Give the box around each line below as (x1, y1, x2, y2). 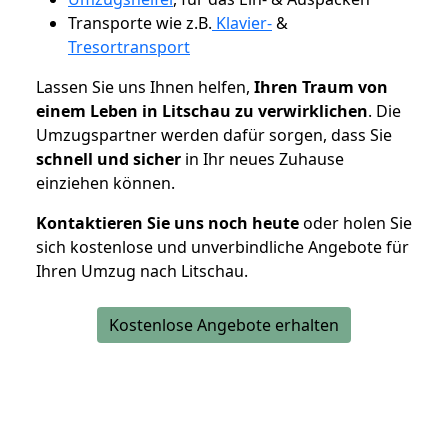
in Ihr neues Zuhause (181, 147, 344, 170)
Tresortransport (68, 35, 190, 58)
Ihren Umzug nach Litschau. (36, 259, 248, 282)
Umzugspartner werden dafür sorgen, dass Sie (36, 123, 392, 146)
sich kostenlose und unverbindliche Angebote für (36, 235, 409, 258)
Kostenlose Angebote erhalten (109, 313, 339, 336)
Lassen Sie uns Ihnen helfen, (36, 75, 254, 98)
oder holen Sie (299, 211, 412, 234)
